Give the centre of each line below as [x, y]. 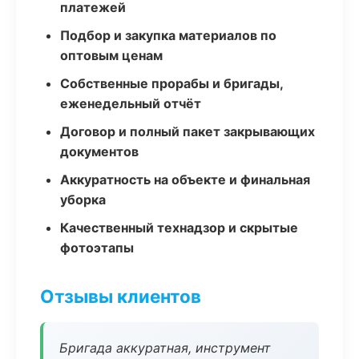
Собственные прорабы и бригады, [171, 83]
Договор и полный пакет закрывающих [188, 131]
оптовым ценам [111, 55]
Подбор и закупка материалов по [168, 35]
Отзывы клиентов [121, 296]
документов [99, 151]
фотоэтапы [97, 248]
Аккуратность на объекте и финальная [185, 179]
